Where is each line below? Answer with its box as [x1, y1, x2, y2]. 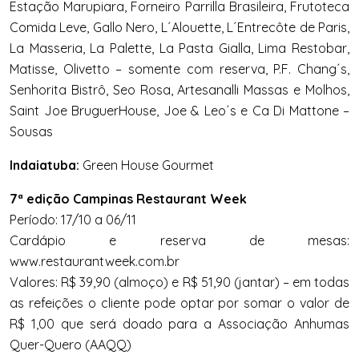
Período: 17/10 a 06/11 [10, 211, 136, 228]
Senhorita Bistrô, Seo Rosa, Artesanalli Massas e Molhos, [10, 81, 349, 98]
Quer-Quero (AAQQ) [10, 336, 131, 353]
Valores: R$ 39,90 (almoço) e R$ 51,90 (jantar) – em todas [10, 273, 349, 290]
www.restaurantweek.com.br [10, 252, 179, 269]
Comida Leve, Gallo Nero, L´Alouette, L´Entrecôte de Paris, [10, 18, 349, 35]
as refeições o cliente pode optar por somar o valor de [10, 294, 349, 311]
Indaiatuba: [10, 156, 79, 173]
